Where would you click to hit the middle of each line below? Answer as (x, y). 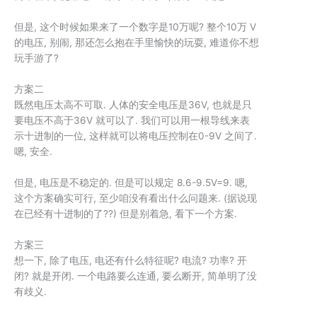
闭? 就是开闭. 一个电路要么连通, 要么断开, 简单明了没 (136, 276)
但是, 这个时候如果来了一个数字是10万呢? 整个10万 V (135, 27)
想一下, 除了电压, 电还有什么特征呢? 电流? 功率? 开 (131, 260)
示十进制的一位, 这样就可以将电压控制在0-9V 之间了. (136, 136)
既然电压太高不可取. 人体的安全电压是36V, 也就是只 (133, 105)
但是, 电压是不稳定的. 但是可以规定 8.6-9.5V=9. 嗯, (131, 182)
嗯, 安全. (33, 152)
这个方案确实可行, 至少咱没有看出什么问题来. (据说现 (136, 198)
